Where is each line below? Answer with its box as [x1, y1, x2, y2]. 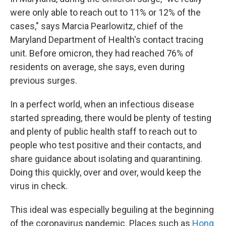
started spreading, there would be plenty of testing [10, 112, 211, 123]
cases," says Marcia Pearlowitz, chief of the [10, 21, 183, 31]
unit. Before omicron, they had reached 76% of [10, 48, 194, 59]
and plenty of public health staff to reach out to [10, 126, 197, 137]
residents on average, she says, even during [10, 62, 185, 72]
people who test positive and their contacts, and [10, 140, 201, 150]
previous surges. [10, 75, 77, 86]
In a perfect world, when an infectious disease [10, 99, 194, 109]
